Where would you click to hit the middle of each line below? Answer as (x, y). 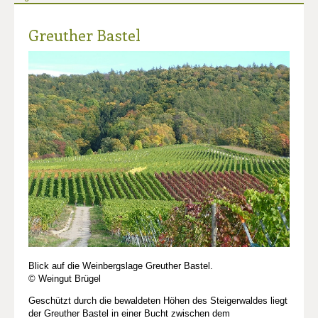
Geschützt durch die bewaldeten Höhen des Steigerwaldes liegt (158, 300)
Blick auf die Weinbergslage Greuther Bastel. (121, 265)
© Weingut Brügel (65, 278)
